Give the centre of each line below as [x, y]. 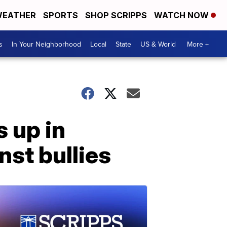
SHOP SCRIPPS [116, 15]
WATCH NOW [182, 15]
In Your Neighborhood [46, 44]
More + [198, 44]
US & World [158, 44]
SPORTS [61, 15]
